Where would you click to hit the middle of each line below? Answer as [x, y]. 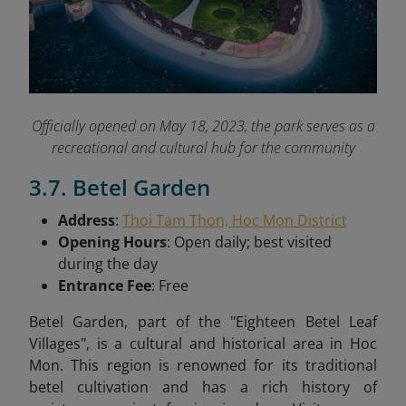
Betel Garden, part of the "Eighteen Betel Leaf [203, 322]
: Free [170, 286]
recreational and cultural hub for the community [203, 148]
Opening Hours [112, 242]
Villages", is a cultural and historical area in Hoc [203, 344]
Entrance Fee [105, 286]
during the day [108, 264]
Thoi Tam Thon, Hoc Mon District [235, 221]
